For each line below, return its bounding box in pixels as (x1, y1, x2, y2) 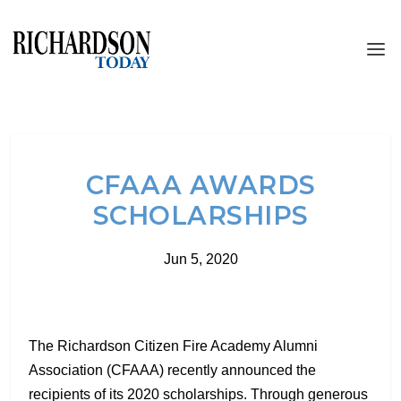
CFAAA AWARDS (85, 169, 316, 200)
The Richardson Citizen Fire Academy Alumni (29, 338, 318, 354)
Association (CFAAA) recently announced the (29, 363, 316, 378)
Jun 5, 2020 (163, 252, 238, 267)
